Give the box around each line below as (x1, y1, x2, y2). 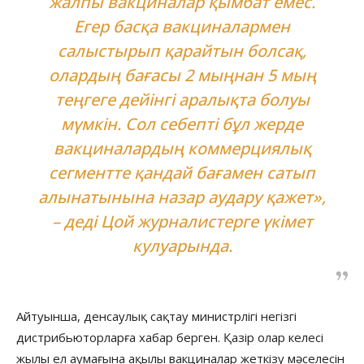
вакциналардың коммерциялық (53, 136, 311, 159)
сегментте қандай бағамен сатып (49, 161, 315, 184)
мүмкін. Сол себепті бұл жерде (61, 112, 303, 135)
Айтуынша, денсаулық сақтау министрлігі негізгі (16, 307, 297, 324)
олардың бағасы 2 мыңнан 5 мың (48, 63, 316, 86)
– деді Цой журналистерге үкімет (51, 210, 313, 232)
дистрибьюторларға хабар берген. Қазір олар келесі (16, 328, 323, 345)
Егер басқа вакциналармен (74, 15, 290, 37)
